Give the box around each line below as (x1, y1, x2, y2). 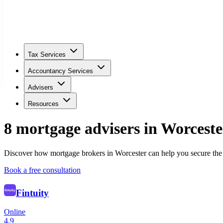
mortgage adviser (16, 119, 134, 138)
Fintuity (16, 187, 49, 198)
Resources (28, 100, 59, 108)
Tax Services (28, 51, 66, 58)
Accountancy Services (28, 67, 93, 75)
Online (4, 208, 25, 217)
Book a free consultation (4, 165, 81, 174)
